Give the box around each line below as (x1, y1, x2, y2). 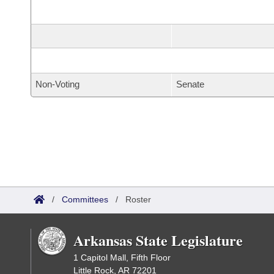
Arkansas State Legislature (73, 229, 243, 251)
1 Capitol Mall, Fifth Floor (73, 253, 171, 262)
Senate (176, 79, 204, 89)
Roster (125, 194, 151, 204)
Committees (62, 194, 108, 204)
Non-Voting (35, 79, 80, 89)
